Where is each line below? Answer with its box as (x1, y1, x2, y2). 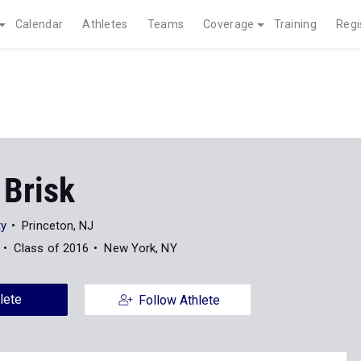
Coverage (203, 18, 255, 31)
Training (273, 18, 317, 31)
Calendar (15, 18, 64, 31)
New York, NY (104, 241, 177, 255)
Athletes (82, 18, 128, 31)
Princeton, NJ (22, 218, 94, 233)
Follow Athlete (138, 293, 220, 308)
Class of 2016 (13, 241, 89, 255)
